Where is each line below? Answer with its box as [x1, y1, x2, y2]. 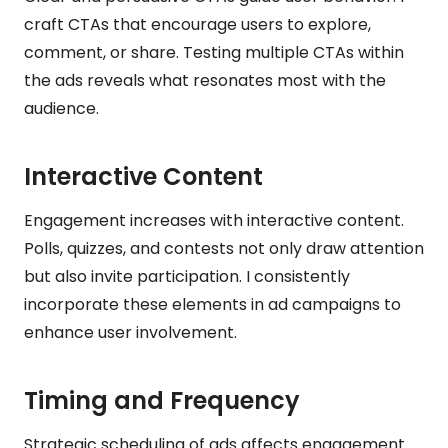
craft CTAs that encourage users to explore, [24, 12, 371, 36]
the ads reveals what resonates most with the [24, 68, 386, 92]
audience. [24, 96, 99, 120]
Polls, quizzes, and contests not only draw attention [24, 236, 424, 260]
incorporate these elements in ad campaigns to [24, 292, 401, 316]
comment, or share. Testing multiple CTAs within [24, 40, 404, 64]
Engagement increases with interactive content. [24, 208, 404, 232]
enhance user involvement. [24, 320, 237, 344]
